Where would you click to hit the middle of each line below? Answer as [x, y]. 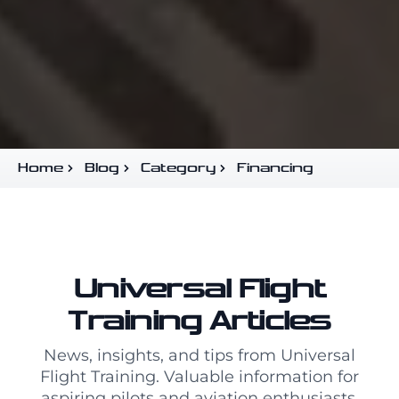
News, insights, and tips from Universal [199, 356]
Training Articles [199, 322]
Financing [275, 168]
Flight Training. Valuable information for [199, 377]
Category [178, 168]
